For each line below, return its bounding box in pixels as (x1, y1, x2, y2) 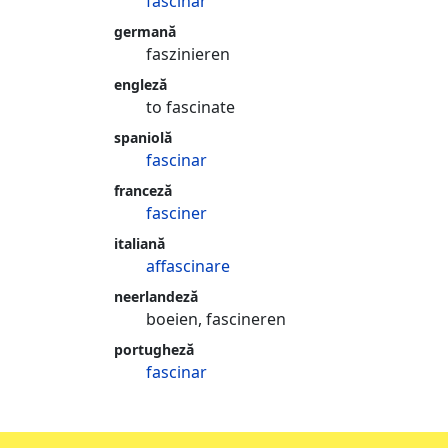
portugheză (114, 340, 194, 359)
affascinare (146, 255, 230, 277)
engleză (114, 75, 167, 94)
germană (114, 22, 176, 41)
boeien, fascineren (146, 308, 286, 330)
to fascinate (146, 96, 235, 118)
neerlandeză (114, 287, 198, 306)
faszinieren (146, 43, 230, 65)
